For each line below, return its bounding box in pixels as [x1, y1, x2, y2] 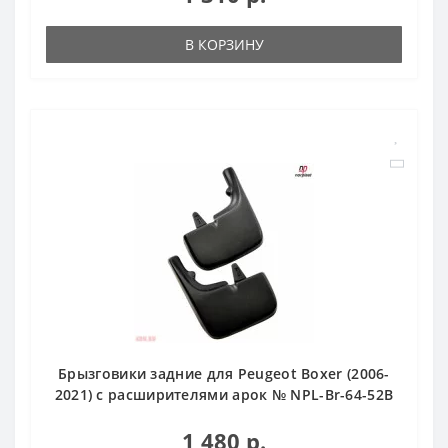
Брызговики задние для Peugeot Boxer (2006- [58, 363, 390, 383]
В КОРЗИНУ [184, 34, 264, 54]
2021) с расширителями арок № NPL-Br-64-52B [54, 384, 394, 404]
